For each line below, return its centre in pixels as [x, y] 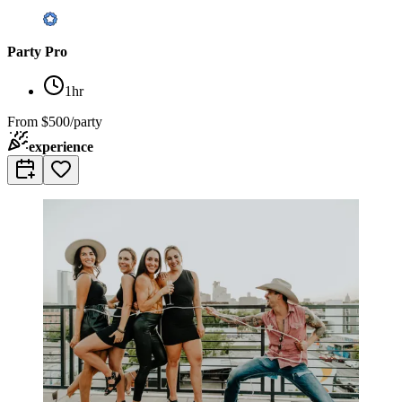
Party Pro [37, 51]
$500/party [72, 121]
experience [61, 146]
